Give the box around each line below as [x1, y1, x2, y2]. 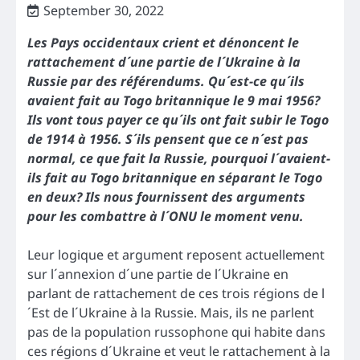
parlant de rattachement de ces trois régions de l [27, 284, 325, 302]
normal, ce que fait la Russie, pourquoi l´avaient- [27, 149, 330, 167]
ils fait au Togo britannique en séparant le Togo [27, 168, 322, 186]
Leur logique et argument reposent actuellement [27, 245, 325, 264]
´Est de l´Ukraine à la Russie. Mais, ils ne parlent [27, 303, 314, 321]
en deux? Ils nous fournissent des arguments [27, 187, 305, 206]
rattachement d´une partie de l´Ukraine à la [27, 52, 301, 71]
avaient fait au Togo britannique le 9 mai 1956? [27, 91, 320, 109]
